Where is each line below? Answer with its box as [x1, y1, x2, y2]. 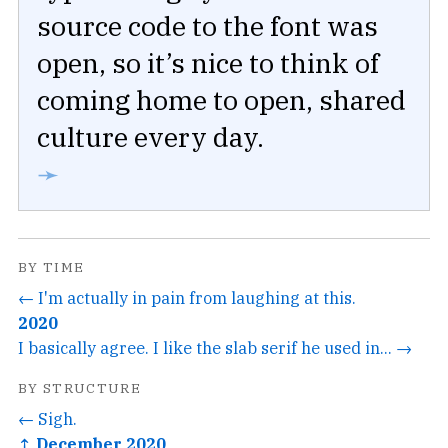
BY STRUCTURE [18, 378, 142, 397]
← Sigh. [18, 407, 77, 429]
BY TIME [18, 258, 85, 277]
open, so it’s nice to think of [37, 45, 379, 81]
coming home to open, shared [37, 82, 406, 118]
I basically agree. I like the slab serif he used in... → [18, 336, 412, 358]
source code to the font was [37, 8, 378, 44]
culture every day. [37, 119, 264, 155]
